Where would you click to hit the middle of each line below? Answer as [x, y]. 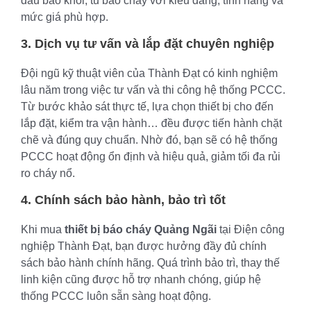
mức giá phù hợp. [65, 17]
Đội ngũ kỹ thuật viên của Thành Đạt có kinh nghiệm [149, 73]
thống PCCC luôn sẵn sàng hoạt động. [116, 296]
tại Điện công [251, 229]
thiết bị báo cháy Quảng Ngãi [141, 229]
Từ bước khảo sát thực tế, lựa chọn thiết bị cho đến [147, 106]
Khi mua [43, 229]
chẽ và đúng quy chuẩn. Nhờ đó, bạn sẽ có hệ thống [149, 140]
